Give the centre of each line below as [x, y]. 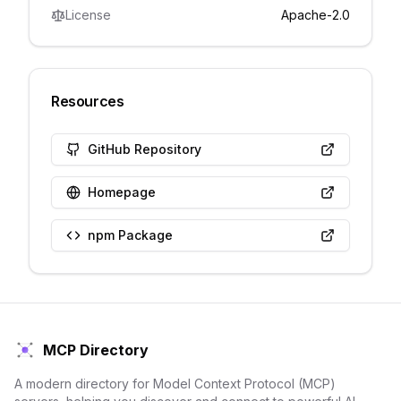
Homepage [122, 192]
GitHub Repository [145, 149]
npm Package [130, 235]
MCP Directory [96, 350]
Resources [88, 101]
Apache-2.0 [316, 15]
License [88, 15]
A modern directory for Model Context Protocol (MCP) [175, 384]
